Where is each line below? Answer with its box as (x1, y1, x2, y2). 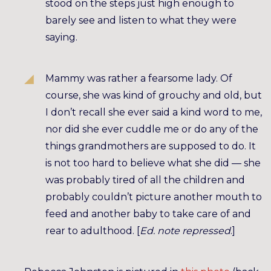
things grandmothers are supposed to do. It (45, 140, 256, 152)
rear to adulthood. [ (45, 225, 140, 237)
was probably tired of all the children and (45, 174, 245, 186)
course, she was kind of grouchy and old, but (45, 90, 262, 101)
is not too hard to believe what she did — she (45, 157, 261, 169)
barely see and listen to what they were (45, 15, 237, 26)
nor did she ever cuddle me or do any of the (45, 123, 258, 135)
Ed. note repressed (140, 225, 230, 237)
